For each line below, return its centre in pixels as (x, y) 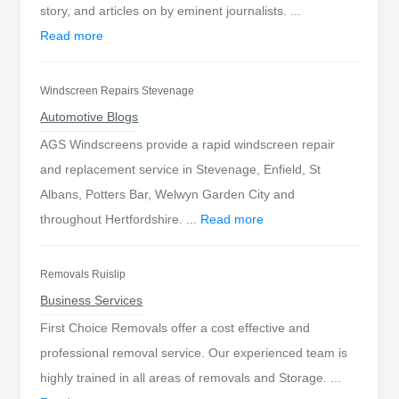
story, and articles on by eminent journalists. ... (171, 11)
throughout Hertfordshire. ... (121, 219)
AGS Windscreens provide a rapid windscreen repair (188, 144)
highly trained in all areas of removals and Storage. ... (191, 378)
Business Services (92, 300)
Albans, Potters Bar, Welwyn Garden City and (168, 194)
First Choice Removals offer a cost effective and (175, 328)
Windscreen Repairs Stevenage (118, 91)
